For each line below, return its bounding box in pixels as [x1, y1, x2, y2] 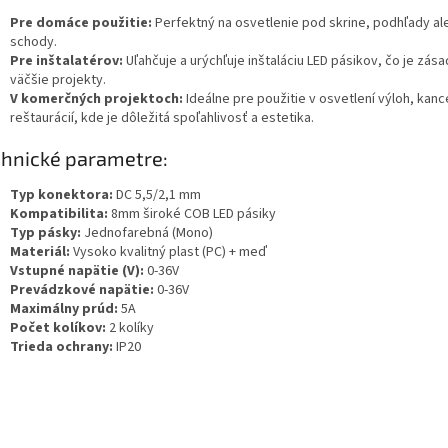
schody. [10, 32, 57, 53]
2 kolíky [106, 317, 154, 338]
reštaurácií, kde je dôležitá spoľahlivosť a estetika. [10, 108, 314, 129]
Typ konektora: [10, 184, 113, 205]
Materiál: [10, 241, 70, 262]
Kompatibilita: [10, 203, 108, 224]
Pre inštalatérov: [10, 51, 123, 72]
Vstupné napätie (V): [10, 260, 144, 281]
